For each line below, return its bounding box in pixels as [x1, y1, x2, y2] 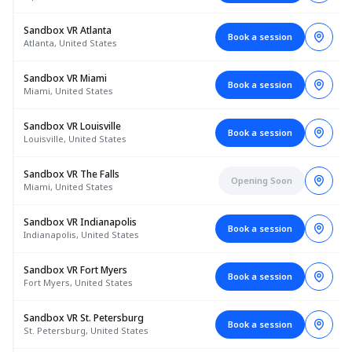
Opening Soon [231, 174, 292, 186]
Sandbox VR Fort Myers [24, 263, 127, 277]
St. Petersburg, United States [24, 324, 148, 336]
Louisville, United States [24, 133, 126, 145]
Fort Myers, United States [24, 277, 133, 288]
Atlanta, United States [24, 37, 117, 49]
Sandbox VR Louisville [24, 119, 121, 133]
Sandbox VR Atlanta [24, 24, 112, 37]
